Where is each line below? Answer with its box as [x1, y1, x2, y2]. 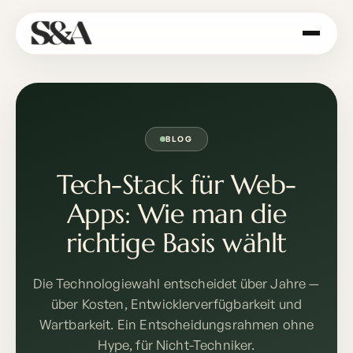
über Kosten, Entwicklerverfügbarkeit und [50, 295, 303, 313]
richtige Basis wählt [66, 225, 287, 261]
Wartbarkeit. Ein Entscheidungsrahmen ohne [39, 316, 314, 333]
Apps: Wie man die [66, 196, 287, 232]
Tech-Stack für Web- [57, 167, 296, 203]
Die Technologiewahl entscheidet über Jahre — [33, 275, 320, 292]
